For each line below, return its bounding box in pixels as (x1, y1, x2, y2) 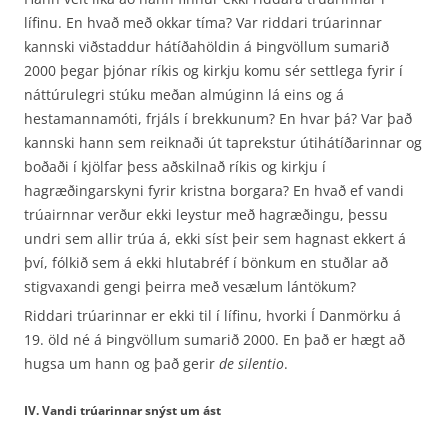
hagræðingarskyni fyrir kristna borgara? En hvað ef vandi (24, 181, 404, 200)
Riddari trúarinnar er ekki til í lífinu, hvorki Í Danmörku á (24, 306, 401, 325)
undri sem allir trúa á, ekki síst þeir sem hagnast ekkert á (24, 229, 406, 248)
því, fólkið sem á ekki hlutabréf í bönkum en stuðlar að (24, 253, 388, 272)
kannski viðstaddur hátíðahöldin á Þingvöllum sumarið (24, 37, 389, 56)
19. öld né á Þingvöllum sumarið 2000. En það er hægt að (24, 330, 405, 349)
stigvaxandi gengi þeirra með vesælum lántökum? (24, 277, 356, 296)
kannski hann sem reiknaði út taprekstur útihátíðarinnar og (24, 133, 422, 152)
